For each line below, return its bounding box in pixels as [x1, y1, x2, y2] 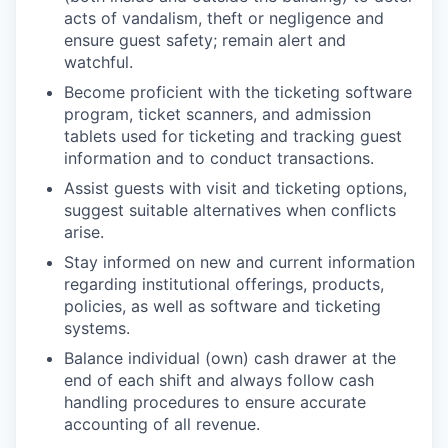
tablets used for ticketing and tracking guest [64, 126, 402, 146]
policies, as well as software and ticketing [64, 296, 381, 316]
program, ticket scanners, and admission [64, 104, 371, 124]
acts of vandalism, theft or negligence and [64, 8, 384, 28]
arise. [64, 222, 104, 242]
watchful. [64, 52, 133, 72]
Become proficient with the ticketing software [64, 82, 412, 102]
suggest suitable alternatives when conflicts [64, 200, 396, 220]
